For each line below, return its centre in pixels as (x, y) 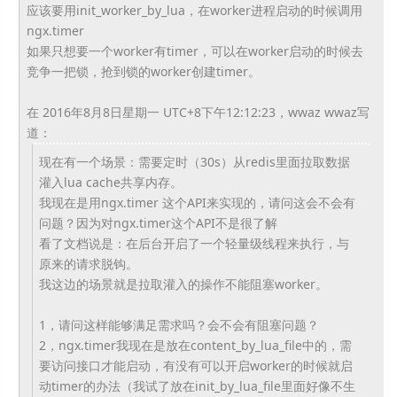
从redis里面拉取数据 (292, 162)
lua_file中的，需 (306, 345)
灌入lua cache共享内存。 (111, 182)
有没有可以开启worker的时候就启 (258, 366)
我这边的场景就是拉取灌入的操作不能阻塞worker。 (183, 284)
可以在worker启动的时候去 (287, 51)
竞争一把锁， (63, 71)
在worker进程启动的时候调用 (280, 10)
